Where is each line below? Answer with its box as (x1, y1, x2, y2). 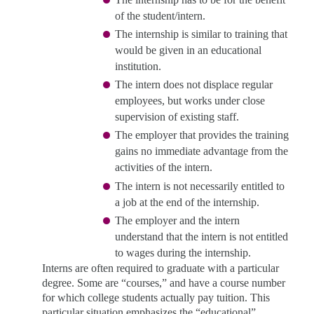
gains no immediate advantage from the (115, 145, 288, 158)
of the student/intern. (115, 9, 205, 22)
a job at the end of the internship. (115, 196, 259, 208)
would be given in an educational (115, 43, 261, 56)
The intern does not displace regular (115, 78, 273, 91)
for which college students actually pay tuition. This (42, 291, 270, 303)
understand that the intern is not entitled (115, 230, 288, 243)
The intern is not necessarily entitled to (115, 179, 285, 192)
